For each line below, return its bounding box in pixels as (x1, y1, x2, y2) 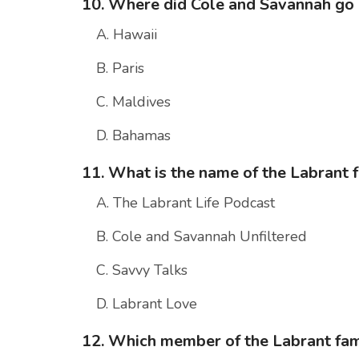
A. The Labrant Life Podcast (96, 193, 275, 213)
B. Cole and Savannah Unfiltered (96, 227, 307, 247)
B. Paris (96, 58, 144, 79)
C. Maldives (96, 92, 171, 112)
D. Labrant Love (96, 294, 197, 314)
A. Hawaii (96, 25, 157, 45)
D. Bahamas (96, 126, 171, 146)
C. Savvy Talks (96, 260, 188, 280)
